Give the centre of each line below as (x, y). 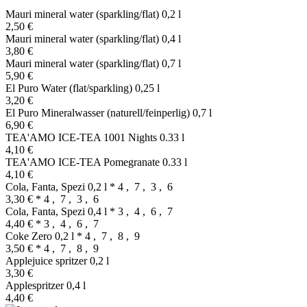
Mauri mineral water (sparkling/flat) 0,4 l (93, 38)
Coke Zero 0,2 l (41, 236)
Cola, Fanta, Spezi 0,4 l (58, 211)
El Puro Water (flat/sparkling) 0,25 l (83, 88)
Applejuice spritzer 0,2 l (57, 260)
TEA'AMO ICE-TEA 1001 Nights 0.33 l (95, 137)
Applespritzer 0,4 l (46, 285)
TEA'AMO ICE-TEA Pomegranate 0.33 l (96, 162)
